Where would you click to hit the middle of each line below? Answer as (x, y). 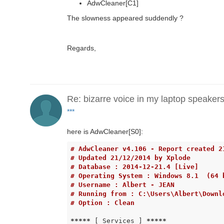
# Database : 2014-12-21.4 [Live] (134, 167)
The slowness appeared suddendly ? (125, 18)
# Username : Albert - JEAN (122, 185)
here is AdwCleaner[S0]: (105, 131)
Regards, (81, 48)
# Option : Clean (102, 203)
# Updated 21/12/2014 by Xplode (130, 158)
